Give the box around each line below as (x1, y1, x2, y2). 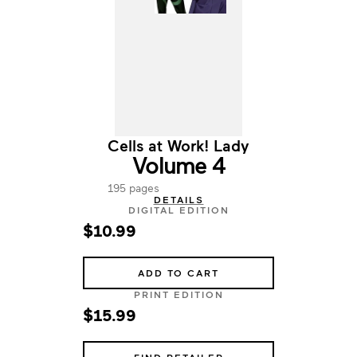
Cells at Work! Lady (108, 135, 249, 155)
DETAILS (153, 194, 204, 205)
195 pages (108, 181, 159, 194)
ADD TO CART (138, 267, 219, 278)
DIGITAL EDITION (127, 204, 229, 215)
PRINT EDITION (133, 288, 224, 300)
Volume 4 (132, 150, 225, 178)
